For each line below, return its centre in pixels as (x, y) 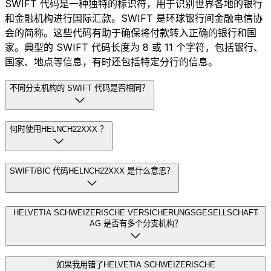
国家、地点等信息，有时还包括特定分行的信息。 (111, 61)
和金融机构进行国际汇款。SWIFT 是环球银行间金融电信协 (134, 18)
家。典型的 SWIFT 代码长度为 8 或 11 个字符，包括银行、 (134, 47)
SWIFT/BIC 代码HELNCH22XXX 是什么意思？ (92, 171)
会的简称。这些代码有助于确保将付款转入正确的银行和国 (131, 32)
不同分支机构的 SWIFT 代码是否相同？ (80, 88)
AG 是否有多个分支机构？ (135, 223)
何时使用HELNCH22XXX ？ (59, 129)
